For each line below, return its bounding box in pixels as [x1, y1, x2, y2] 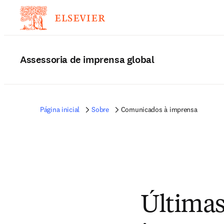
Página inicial [40, 105, 80, 114]
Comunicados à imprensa [120, 105, 197, 114]
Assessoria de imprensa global [20, 53, 154, 66]
